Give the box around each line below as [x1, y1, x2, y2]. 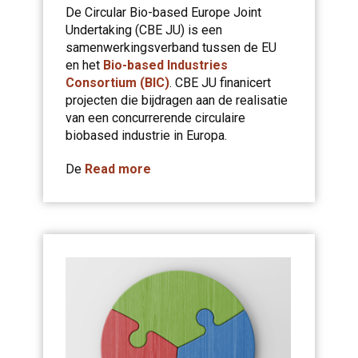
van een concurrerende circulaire [66, 110, 245, 125]
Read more [85, 161, 151, 177]
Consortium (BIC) [66, 75, 169, 90]
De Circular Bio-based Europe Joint [66, 5, 261, 20]
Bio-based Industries [103, 58, 228, 73]
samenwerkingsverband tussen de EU [66, 40, 276, 55]
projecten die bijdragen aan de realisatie [66, 93, 288, 108]
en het [66, 58, 103, 73]
